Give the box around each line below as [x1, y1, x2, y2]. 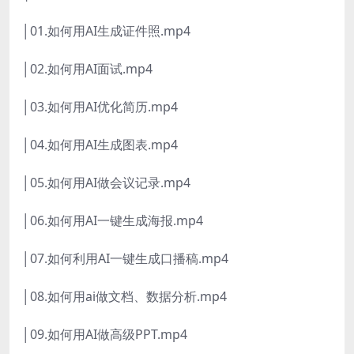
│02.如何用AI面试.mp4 [22, 60, 153, 78]
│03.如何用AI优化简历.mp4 [22, 98, 178, 116]
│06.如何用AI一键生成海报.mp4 [22, 212, 203, 230]
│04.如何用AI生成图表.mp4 [22, 136, 178, 154]
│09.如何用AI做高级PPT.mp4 [22, 326, 187, 344]
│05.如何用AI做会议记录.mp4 [22, 174, 190, 192]
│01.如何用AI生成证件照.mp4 [22, 22, 190, 40]
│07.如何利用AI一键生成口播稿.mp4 [22, 250, 228, 268]
